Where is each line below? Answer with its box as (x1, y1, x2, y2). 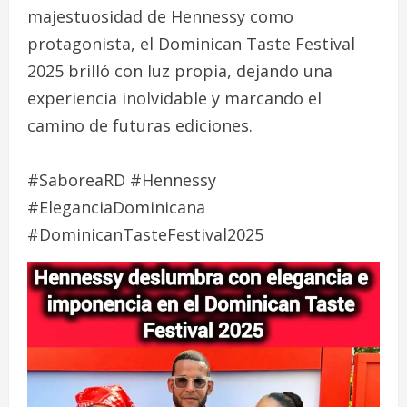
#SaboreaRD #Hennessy (27, 169, 216, 192)
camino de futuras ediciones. (27, 114, 253, 137)
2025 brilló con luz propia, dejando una (27, 60, 333, 83)
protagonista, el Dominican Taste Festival (27, 33, 355, 55)
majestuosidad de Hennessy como (27, 5, 293, 28)
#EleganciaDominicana (27, 196, 205, 219)
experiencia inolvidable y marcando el (27, 87, 322, 110)
